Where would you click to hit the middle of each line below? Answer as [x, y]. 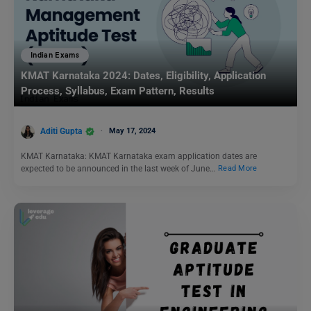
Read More [238, 169]
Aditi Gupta [61, 131]
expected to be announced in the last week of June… [119, 168]
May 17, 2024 [132, 131]
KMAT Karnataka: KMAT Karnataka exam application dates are [139, 156]
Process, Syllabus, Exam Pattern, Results [118, 91]
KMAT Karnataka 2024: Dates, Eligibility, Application [143, 76]
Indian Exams [55, 55]
